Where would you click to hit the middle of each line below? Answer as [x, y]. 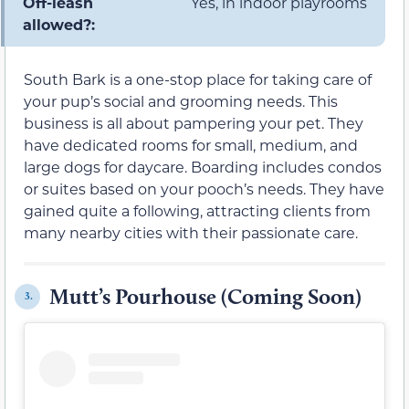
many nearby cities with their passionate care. [191, 232]
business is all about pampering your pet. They [194, 122]
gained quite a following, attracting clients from [197, 210]
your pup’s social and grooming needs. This [181, 100]
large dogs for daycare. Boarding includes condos [203, 166]
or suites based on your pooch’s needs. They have [204, 188]
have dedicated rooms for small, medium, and [191, 144]
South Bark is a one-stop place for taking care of [198, 79]
